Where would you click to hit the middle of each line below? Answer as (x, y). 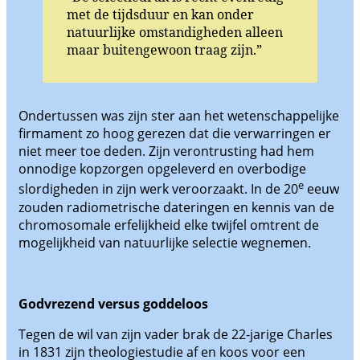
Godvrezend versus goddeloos (113, 303)
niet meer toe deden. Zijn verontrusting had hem (166, 151)
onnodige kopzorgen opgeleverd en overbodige (162, 169)
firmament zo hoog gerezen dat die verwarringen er (175, 134)
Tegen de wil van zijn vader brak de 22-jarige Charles (176, 334)
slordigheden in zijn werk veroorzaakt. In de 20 (158, 189)
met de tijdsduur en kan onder (160, 15)
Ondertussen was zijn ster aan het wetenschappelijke (179, 116)
